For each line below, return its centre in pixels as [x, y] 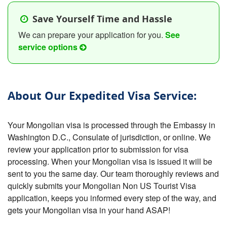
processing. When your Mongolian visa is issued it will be [110, 161]
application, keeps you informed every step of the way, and [112, 198]
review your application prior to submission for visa [98, 149]
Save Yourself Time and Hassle [101, 18]
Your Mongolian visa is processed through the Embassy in [111, 125]
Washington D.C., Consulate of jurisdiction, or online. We [109, 137]
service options [49, 47]
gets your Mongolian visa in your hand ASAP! [89, 210]
